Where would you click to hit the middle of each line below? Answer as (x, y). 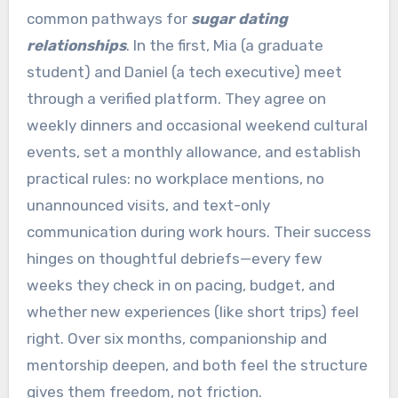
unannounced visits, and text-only (148, 206)
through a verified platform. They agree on (176, 99)
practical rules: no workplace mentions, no (175, 179)
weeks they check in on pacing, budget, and (180, 286)
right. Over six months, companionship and (176, 339)
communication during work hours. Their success (199, 232)
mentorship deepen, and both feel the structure (197, 366)
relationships (76, 46)
